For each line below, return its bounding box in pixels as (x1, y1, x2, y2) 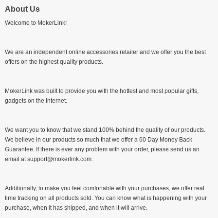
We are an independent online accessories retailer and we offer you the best (5, 49, 206, 55)
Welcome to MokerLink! (5, 19, 67, 26)
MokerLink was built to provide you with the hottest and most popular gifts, (5, 88, 199, 94)
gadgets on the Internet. (5, 97, 67, 104)
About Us (5, 5, 40, 13)
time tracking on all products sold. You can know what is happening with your (5, 195, 207, 201)
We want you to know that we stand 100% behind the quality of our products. (5, 127, 205, 133)
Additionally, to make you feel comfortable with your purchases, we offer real (5, 185, 204, 192)
